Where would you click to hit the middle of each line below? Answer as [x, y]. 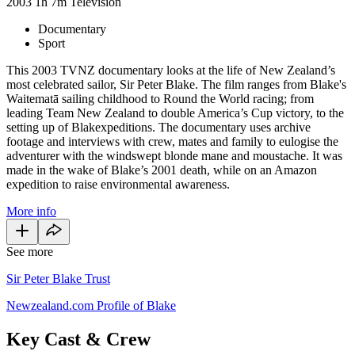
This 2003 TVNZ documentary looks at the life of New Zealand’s [171, 70]
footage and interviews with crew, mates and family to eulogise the [172, 141]
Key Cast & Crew [78, 339]
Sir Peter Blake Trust [58, 278]
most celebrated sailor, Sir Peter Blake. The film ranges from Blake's [176, 84]
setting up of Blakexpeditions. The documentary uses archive [158, 127]
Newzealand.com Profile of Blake [91, 305]
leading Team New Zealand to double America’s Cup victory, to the [175, 113]
